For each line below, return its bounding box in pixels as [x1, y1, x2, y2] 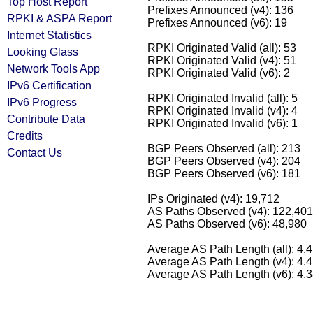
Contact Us [7, 146, 62, 159]
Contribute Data [7, 112, 85, 125]
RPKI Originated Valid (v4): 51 [147, 54, 296, 66]
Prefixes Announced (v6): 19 [147, 17, 287, 29]
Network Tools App [7, 62, 100, 75]
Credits [7, 129, 43, 142]
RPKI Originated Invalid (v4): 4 [147, 105, 298, 117]
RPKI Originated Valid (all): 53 [147, 42, 296, 54]
